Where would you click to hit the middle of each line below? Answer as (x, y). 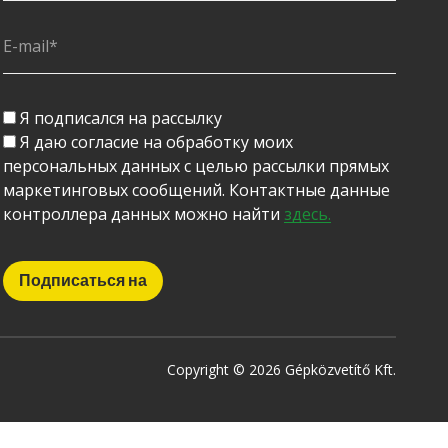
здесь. (307, 214)
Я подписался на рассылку (120, 118)
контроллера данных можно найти (143, 214)
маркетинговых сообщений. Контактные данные (196, 190)
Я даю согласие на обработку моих (156, 142)
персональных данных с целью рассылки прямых (195, 166)
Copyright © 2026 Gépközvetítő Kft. (281, 370)
